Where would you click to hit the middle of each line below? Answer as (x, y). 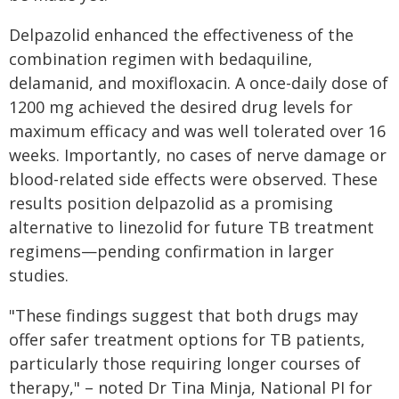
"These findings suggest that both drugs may (183, 315)
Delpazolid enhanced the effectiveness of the (181, 35)
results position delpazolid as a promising (171, 203)
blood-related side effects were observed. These (193, 179)
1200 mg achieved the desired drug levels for (181, 107)
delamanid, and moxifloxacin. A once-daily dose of (199, 83)
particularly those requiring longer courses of (185, 363)
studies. (39, 275)
